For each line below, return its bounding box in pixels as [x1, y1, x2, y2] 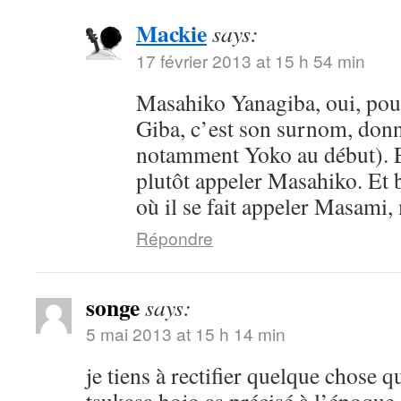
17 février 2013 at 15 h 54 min [136, 48, 365, 73]
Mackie [136, 16, 207, 50]
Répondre [136, 226, 213, 250]
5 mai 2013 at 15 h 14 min [86, 321, 286, 346]
